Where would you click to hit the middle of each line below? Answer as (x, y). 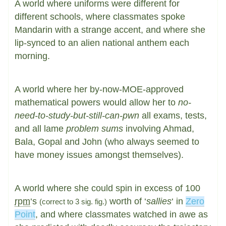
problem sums (95, 129)
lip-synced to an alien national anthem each (102, 43)
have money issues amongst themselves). (99, 155)
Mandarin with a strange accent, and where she (110, 30)
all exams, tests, (173, 116)
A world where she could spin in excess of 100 (107, 188)
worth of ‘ (127, 201)
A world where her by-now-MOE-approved (99, 89)
